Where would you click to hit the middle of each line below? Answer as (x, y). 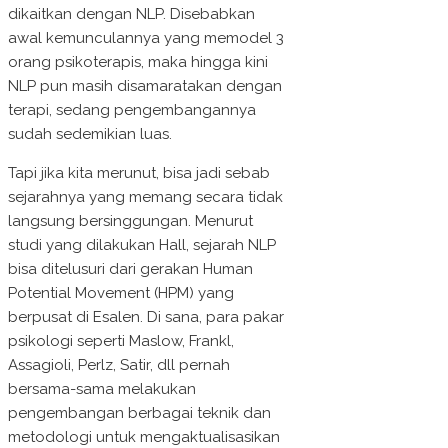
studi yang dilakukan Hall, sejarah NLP (142, 245)
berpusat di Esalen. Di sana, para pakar (146, 317)
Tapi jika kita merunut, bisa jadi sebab (139, 173)
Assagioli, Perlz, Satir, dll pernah (119, 365)
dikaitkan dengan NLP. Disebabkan (131, 14)
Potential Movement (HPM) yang (121, 293)
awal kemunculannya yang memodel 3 (146, 38)
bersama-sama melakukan (102, 389)
